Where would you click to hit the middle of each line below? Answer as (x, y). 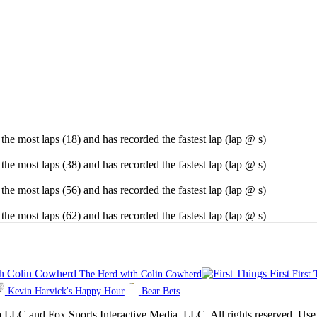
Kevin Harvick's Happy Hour (66, 292)
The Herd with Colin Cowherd (140, 275)
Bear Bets (160, 292)
